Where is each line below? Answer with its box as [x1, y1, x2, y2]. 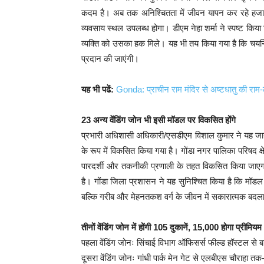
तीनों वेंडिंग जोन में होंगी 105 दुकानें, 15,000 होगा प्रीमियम [81, 222, 262, 233]
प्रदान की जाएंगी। [81, 54, 139, 64]
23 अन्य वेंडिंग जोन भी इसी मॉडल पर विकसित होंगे [81, 115, 236, 126]
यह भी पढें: [81, 84, 114, 95]
